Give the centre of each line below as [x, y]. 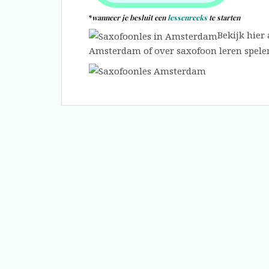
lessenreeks [187, 17]
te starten [224, 17]
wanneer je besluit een [130, 17]
